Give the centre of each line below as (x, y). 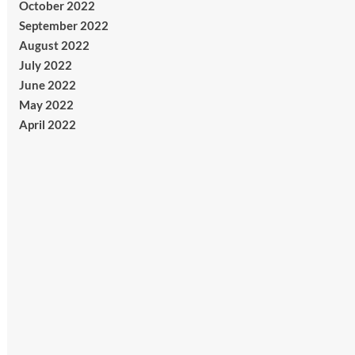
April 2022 (47, 125)
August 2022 (54, 46)
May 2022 (46, 105)
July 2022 (45, 65)
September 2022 (63, 26)
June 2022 (47, 85)
